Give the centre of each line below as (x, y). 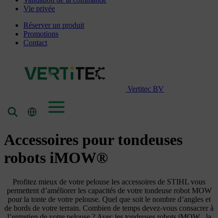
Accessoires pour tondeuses (93, 140)
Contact (35, 42)
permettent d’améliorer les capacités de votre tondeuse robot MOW (109, 190)
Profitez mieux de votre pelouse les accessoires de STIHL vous (109, 182)
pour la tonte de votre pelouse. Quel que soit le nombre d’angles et (109, 199)
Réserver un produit (54, 25)
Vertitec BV (146, 89)
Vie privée (39, 8)
